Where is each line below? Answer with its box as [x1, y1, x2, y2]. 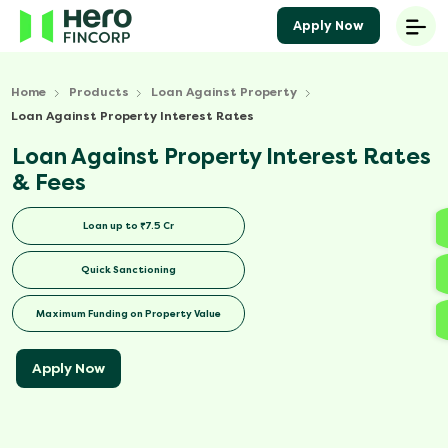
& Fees [12, 170, 86, 196]
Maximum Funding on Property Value [36, 307, 222, 319]
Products [68, 85, 129, 99]
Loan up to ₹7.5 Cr [83, 220, 175, 232]
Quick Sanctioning [81, 264, 177, 276]
